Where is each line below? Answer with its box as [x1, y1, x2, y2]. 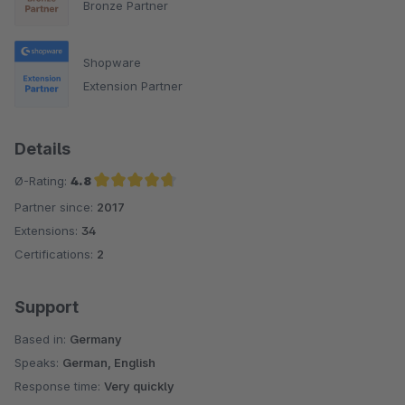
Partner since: [14, 199, 97, 214]
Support [14, 297, 79, 316]
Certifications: [14, 246, 97, 261]
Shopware [83, 54, 141, 70]
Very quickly [104, 378, 174, 393]
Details [14, 138, 71, 158]
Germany [70, 331, 122, 346]
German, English [62, 354, 155, 370]
